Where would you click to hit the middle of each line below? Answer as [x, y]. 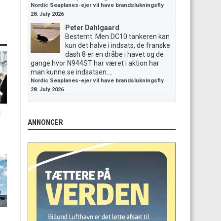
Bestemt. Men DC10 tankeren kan [117, 37]
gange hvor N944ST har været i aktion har [95, 63]
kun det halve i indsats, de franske [118, 45]
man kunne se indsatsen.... [72, 72]
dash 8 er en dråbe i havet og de [114, 54]
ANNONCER [45, 122]
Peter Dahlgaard [92, 28]
